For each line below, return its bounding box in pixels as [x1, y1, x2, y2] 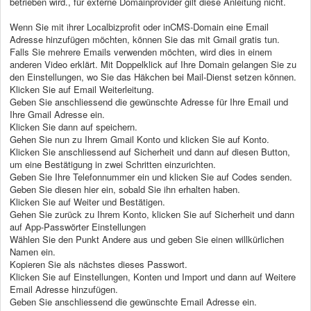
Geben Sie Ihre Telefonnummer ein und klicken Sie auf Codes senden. [10, 169, 292, 183]
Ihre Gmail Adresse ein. [10, 107, 105, 121]
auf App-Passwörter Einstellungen [10, 219, 146, 233]
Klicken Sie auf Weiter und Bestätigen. [10, 194, 165, 208]
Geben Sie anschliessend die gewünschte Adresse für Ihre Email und [10, 94, 288, 108]
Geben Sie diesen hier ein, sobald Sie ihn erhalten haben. [10, 182, 240, 196]
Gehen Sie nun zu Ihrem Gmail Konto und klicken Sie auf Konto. [10, 132, 269, 146]
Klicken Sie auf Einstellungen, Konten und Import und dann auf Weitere [10, 269, 296, 283]
